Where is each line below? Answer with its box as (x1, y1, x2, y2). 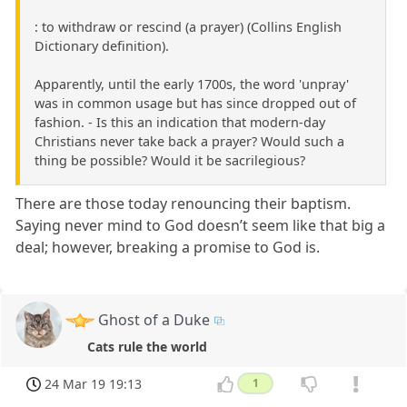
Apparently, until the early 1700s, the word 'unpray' (35, 74, 349, 93)
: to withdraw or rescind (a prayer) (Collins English (35, 17, 342, 35)
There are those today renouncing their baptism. (15, 193, 352, 213)
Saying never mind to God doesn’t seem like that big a (15, 214, 386, 235)
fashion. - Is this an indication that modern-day (35, 113, 325, 131)
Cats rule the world (87, 337, 208, 355)
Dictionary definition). (35, 36, 169, 55)
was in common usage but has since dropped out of (35, 94, 356, 112)
